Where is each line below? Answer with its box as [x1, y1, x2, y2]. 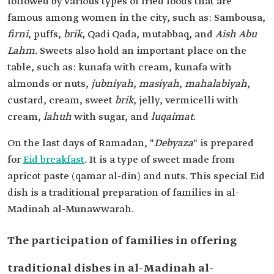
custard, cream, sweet [7, 94, 115, 107]
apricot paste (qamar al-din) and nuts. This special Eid [7, 170, 265, 183]
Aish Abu [215, 28, 257, 41]
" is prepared [193, 137, 254, 150]
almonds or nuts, [7, 78, 91, 91]
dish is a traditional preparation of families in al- [7, 187, 239, 199]
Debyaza [154, 137, 193, 150]
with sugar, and [72, 111, 151, 124]
